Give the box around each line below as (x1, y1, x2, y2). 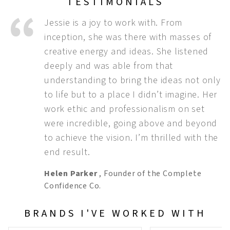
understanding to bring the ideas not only (44, 74, 221, 86)
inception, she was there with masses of (44, 31, 212, 43)
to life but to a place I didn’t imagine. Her (44, 88, 218, 101)
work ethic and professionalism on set (44, 103, 205, 115)
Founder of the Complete (104, 168, 202, 179)
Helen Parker (44, 168, 98, 179)
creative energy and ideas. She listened (44, 45, 209, 57)
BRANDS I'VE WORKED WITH (24, 206, 206, 220)
